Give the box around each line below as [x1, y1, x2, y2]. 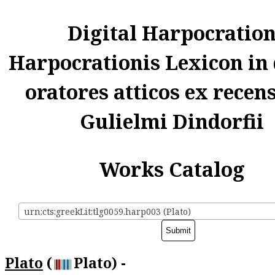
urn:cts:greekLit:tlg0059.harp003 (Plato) [24, 206, 191, 218]
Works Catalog [99, 156, 245, 182]
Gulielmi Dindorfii [80, 108, 264, 134]
